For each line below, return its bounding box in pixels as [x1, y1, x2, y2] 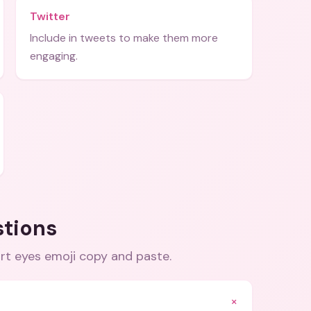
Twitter [30, 9, 70, 24]
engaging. [30, 49, 78, 63]
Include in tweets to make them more [30, 31, 218, 45]
